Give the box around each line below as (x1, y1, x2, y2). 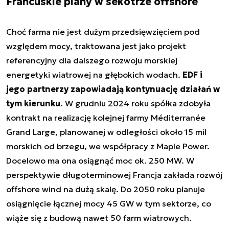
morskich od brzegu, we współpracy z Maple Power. (6, 141, 210, 151)
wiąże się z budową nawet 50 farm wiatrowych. (6, 213, 192, 223)
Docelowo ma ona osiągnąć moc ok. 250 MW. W (6, 155, 194, 166)
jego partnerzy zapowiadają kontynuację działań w (6, 84, 220, 94)
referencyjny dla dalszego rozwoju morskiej (6, 55, 177, 65)
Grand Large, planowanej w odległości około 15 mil (6, 127, 207, 137)
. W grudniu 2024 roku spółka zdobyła (60, 98, 211, 108)
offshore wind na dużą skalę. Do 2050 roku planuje (6, 184, 205, 194)
